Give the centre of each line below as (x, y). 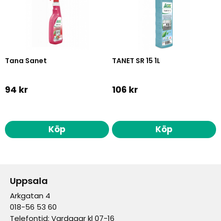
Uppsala (29, 181)
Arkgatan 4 (30, 195)
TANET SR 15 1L (136, 60)
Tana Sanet (26, 60)
